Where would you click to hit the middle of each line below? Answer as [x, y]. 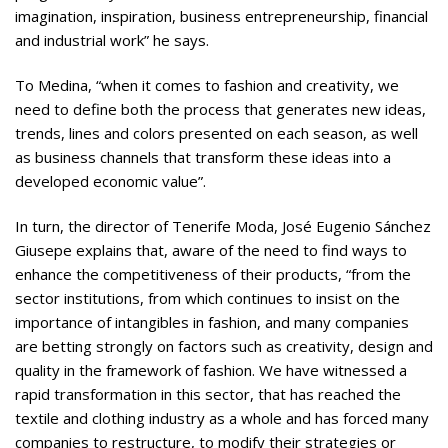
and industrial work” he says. [112, 39]
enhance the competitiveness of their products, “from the [213, 274]
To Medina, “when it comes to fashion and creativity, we [207, 84]
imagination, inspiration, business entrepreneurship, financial [221, 15]
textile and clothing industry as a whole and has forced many [222, 418]
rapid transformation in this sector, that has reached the [208, 394]
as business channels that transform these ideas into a [203, 156]
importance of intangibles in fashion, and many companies [212, 322]
